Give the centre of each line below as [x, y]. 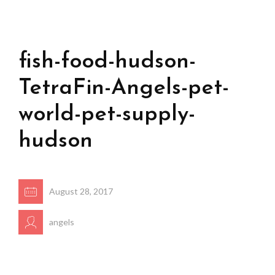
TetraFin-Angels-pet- [124, 88]
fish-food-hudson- [107, 62]
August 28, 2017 [81, 191]
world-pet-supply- [107, 115]
